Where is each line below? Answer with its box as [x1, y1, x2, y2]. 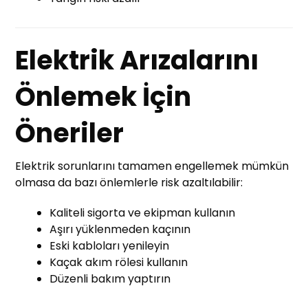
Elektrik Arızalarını [15, 41, 259, 78]
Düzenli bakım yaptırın [49, 270, 171, 287]
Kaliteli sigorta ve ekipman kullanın [49, 204, 236, 221]
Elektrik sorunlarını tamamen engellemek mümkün [15, 157, 289, 174]
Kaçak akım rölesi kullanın [49, 254, 188, 270]
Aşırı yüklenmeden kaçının [49, 221, 191, 237]
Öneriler [15, 114, 124, 151]
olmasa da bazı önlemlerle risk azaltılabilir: [15, 174, 243, 190]
